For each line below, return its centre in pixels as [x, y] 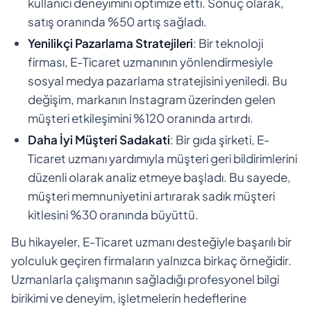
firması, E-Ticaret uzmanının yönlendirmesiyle [150, 61]
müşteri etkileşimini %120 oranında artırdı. [141, 118]
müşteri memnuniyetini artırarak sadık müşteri [151, 195]
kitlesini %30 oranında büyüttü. [113, 214]
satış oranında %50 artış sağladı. [117, 21]
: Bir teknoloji [228, 43]
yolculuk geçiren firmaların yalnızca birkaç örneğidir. [151, 260]
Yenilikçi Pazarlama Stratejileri [110, 43]
